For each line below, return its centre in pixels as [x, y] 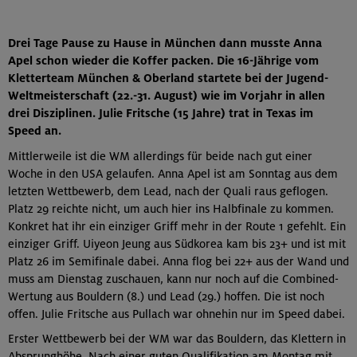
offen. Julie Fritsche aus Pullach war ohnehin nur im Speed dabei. [177, 314]
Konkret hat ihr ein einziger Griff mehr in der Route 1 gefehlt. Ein [177, 226]
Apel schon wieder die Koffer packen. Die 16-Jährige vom [163, 61]
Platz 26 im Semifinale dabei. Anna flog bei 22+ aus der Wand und [178, 261]
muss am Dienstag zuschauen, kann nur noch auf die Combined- [173, 279]
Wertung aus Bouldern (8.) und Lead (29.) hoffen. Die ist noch [166, 296]
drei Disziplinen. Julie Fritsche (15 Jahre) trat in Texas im [161, 113]
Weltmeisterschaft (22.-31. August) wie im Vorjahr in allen [167, 96]
